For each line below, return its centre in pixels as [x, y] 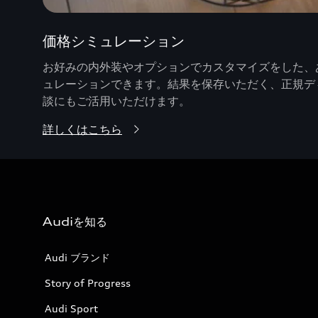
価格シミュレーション [114, 40]
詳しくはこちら [82, 129]
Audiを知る [75, 221]
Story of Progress [88, 283]
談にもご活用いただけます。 [116, 100]
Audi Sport [71, 308]
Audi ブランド [77, 257]
